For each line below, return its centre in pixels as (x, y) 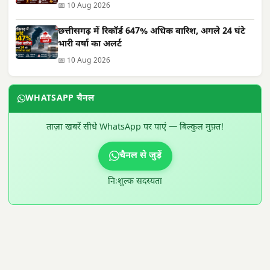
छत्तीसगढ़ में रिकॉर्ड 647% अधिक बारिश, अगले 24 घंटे (152, 31)
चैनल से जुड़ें (140, 155)
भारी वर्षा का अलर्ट (90, 44)
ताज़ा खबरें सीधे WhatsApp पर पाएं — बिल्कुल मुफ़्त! (135, 127)
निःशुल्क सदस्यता (135, 181)
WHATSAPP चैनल (60, 98)
